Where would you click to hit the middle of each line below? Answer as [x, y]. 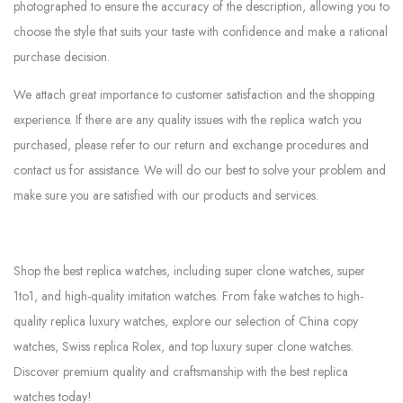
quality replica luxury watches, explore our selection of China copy [186, 322]
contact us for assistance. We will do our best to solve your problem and [200, 170]
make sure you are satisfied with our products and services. [166, 196]
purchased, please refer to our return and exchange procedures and [191, 145]
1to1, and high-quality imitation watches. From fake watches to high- [188, 296]
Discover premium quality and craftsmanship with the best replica [181, 372]
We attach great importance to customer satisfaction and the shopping [194, 95]
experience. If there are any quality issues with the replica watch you [188, 120]
